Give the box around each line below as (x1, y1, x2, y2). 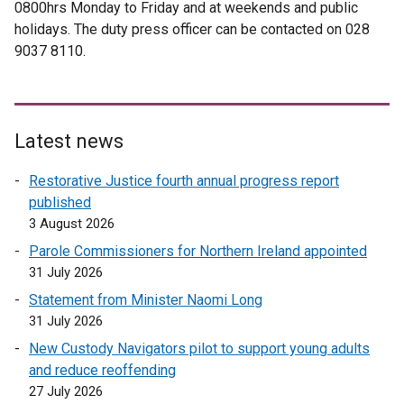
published (29, 194, 91, 212)
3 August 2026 (29, 216, 115, 233)
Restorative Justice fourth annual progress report (29, 172, 339, 190)
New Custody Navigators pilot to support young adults (29, 340, 370, 358)
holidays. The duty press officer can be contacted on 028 (14, 21, 370, 39)
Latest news (14, 130, 124, 153)
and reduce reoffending (29, 362, 176, 380)
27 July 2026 (29, 383, 103, 400)
